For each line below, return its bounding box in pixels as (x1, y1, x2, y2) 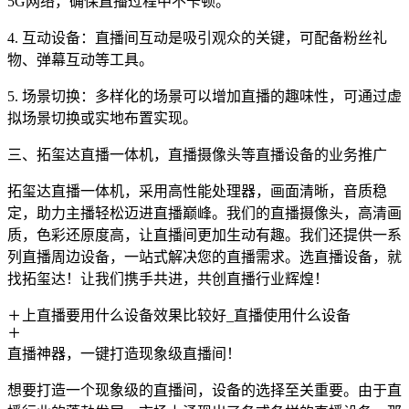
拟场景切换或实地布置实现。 (7, 110, 197, 126)
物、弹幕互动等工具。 (7, 52, 153, 68)
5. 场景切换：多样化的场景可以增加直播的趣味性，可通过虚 (7, 89, 402, 104)
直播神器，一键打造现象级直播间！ (7, 346, 241, 362)
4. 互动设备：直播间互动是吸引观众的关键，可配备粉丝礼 (7, 30, 387, 46)
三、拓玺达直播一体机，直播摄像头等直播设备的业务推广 (7, 147, 387, 163)
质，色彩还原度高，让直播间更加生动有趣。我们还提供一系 (7, 227, 402, 243)
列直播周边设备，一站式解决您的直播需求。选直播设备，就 (7, 249, 402, 265)
